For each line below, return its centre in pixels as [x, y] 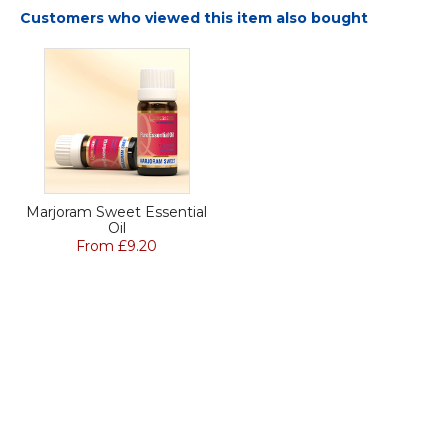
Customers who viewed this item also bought [194, 18]
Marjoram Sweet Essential [117, 212]
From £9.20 [117, 246]
